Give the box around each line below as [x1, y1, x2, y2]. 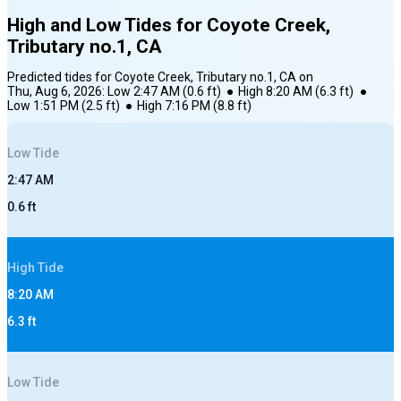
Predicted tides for [7, 70, 115, 85]
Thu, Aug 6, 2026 [7, 84, 102, 99]
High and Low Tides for [7, 14, 207, 37]
